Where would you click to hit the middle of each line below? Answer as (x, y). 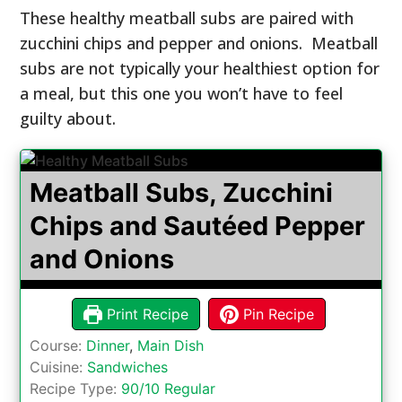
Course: (58, 345)
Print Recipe (145, 314)
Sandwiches (128, 367)
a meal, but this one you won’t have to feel (182, 93)
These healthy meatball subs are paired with (187, 17)
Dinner (108, 345)
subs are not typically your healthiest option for (200, 68)
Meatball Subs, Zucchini (182, 192)
